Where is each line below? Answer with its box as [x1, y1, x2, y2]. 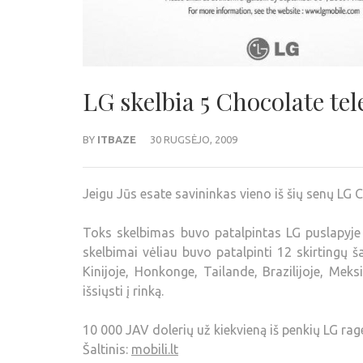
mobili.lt [131, 342, 178, 357]
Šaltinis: [83, 342, 131, 357]
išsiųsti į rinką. [83, 284, 164, 298]
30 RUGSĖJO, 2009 [150, 134, 237, 145]
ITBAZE [97, 134, 136, 145]
